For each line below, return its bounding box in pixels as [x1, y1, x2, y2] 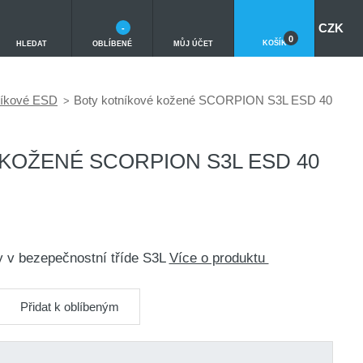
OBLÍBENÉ [92, 39, 132, 48]
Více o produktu [169, 250, 269, 266]
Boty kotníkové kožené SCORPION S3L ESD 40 [74, 93, 332, 108]
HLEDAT [15, 39, 47, 48]
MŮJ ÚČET [173, 39, 213, 48]
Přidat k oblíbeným [19, 299, 119, 314]
